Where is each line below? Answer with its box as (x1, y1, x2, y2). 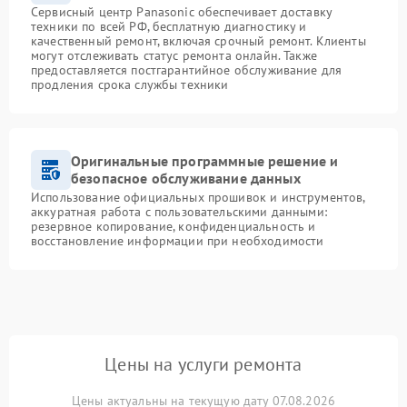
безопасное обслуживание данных (71, 169, 301, 187)
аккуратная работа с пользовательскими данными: (31, 203, 327, 220)
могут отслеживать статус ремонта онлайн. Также (31, 47, 317, 64)
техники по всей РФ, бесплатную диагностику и (31, 18, 307, 35)
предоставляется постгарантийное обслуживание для (31, 62, 342, 78)
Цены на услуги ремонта (104, 352, 303, 376)
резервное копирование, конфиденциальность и (31, 218, 316, 234)
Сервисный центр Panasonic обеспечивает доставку (31, 4, 333, 20)
